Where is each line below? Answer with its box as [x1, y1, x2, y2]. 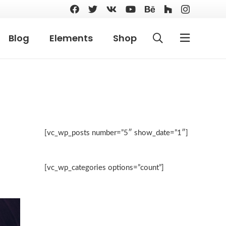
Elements [49, 32, 93, 44]
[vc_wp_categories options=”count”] [44, 163, 164, 172]
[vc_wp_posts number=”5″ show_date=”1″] [44, 129, 188, 137]
